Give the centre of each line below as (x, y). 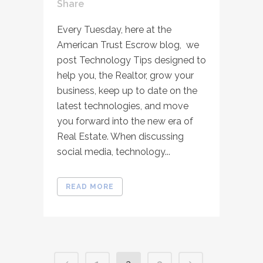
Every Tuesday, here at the (114, 30)
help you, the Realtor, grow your (125, 75)
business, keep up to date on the (127, 91)
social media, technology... (114, 152)
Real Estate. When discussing (120, 136)
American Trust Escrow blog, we (128, 45)
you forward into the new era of (125, 121)
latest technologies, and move (123, 106)
